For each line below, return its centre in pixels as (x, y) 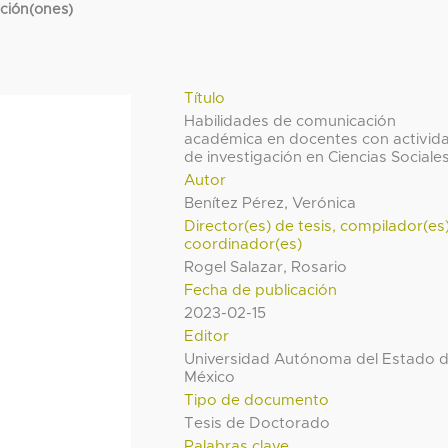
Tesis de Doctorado (257, 424)
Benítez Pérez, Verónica (270, 204)
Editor (207, 337)
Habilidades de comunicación (290, 122)
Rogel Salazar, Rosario (266, 268)
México (210, 378)
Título (205, 99)
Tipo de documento (257, 401)
